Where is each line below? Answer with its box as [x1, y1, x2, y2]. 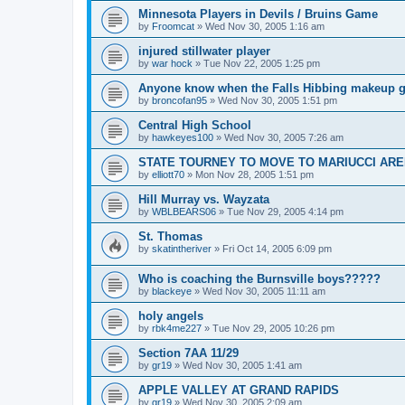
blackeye [152, 285, 192, 297]
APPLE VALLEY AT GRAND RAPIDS [138, 382, 339, 397]
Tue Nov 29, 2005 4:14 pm [227, 206, 344, 218]
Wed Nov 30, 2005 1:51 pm [218, 95, 337, 107]
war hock [152, 58, 193, 70]
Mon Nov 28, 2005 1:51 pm [195, 169, 314, 181]
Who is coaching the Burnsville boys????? [138, 271, 381, 286]
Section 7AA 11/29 [138, 345, 239, 360]
